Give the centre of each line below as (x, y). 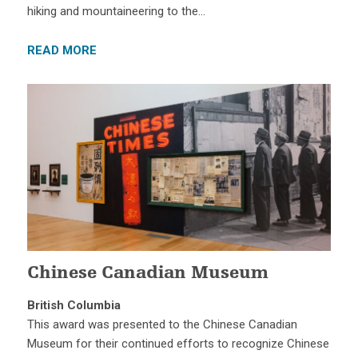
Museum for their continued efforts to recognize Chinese (178, 344)
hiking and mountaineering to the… (116, 11)
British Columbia (74, 306)
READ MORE (62, 50)
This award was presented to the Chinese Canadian (162, 325)
